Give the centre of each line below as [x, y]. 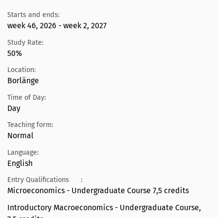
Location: [21, 70]
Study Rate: [25, 42]
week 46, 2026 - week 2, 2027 [57, 26]
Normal [20, 136]
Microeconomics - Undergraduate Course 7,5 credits [98, 191]
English [20, 163]
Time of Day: [27, 97]
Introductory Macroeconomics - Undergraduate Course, [104, 208]
